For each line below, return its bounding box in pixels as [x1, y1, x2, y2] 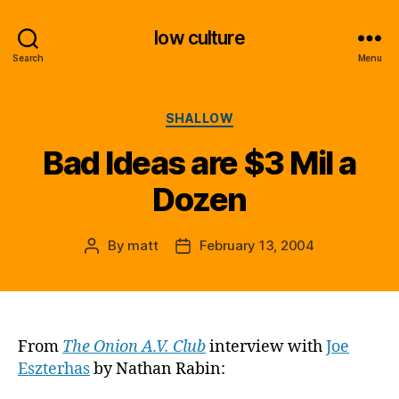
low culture [154, 26, 245, 49]
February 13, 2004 [199, 236, 314, 254]
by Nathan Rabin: [90, 358, 225, 379]
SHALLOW [165, 110, 234, 126]
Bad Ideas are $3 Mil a [43, 142, 356, 183]
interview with [206, 336, 326, 357]
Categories [199, 105, 278, 124]
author [91, 256, 133, 274]
